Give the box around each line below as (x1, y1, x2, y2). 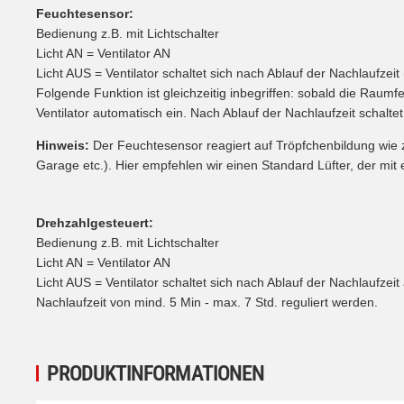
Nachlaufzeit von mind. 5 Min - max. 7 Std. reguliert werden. (36, 294, 378, 309)
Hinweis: (36, 137, 89, 152)
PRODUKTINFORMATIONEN (47, 360, 264, 386)
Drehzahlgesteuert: (36, 215, 153, 230)
